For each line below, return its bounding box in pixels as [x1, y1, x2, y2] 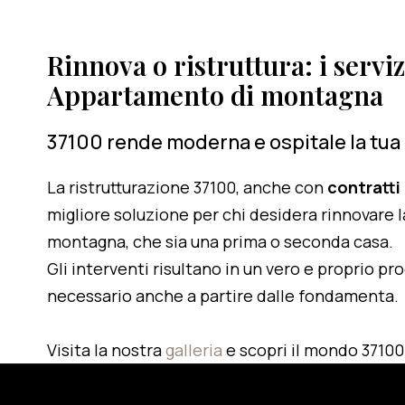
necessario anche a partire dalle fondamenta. [47, 285, 399, 306]
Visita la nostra [47, 339, 165, 361]
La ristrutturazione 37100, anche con [47, 176, 327, 198]
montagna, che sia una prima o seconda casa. [47, 231, 393, 252]
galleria [165, 339, 226, 361]
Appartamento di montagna [47, 78, 383, 112]
